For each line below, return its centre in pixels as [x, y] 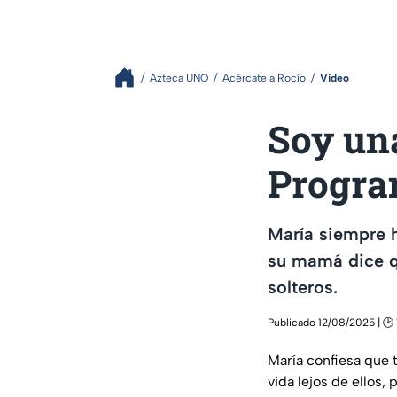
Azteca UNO [179, 78]
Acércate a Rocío [264, 78]
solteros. [303, 287]
